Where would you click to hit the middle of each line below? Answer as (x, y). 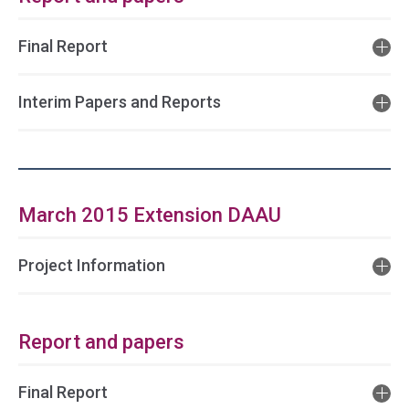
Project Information (92, 265)
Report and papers (101, 342)
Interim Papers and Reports (120, 102)
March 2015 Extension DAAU (150, 215)
